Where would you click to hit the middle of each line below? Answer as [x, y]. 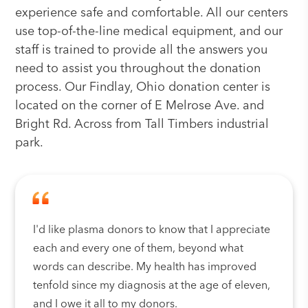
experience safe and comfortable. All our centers [152, 13]
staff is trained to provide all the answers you [142, 50]
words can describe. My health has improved [145, 267]
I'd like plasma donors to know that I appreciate [152, 230]
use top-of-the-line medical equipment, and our [149, 32]
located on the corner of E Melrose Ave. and [140, 106]
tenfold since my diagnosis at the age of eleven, [152, 286]
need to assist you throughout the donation [138, 69]
